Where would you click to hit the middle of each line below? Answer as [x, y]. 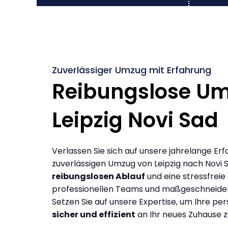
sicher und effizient [94, 214]
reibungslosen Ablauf [98, 176]
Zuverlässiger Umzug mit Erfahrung [132, 70]
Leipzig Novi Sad [135, 120]
